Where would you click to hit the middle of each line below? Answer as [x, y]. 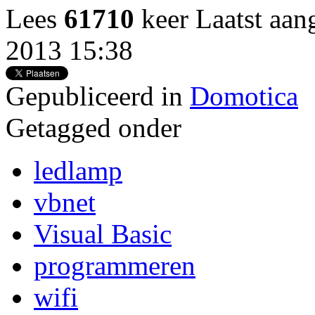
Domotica [244, 96]
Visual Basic [103, 233]
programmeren [115, 265]
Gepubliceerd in [94, 96]
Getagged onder [94, 127]
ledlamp [78, 170]
